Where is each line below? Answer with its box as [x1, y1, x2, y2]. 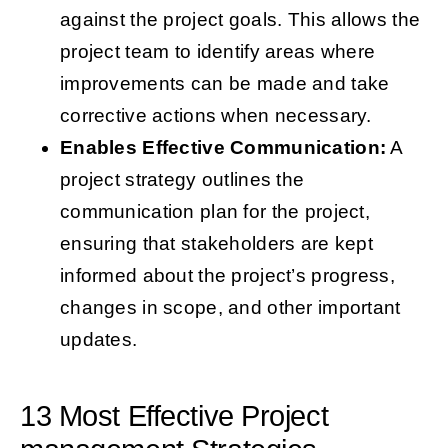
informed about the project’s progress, [59, 265, 395, 287]
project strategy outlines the [59, 169, 305, 191]
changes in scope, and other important [59, 297, 401, 319]
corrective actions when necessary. [59, 105, 372, 127]
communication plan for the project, [59, 201, 371, 223]
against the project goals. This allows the [59, 9, 421, 31]
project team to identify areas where [59, 41, 376, 63]
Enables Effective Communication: [59, 137, 387, 159]
